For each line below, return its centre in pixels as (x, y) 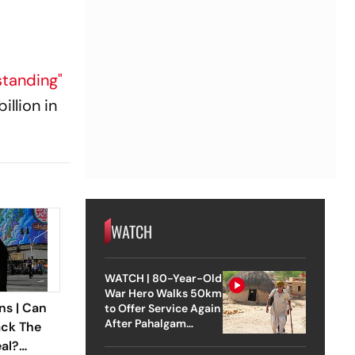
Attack (122, 338)
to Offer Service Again (162, 308)
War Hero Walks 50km (163, 293)
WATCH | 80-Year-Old (163, 278)
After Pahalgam (145, 323)
